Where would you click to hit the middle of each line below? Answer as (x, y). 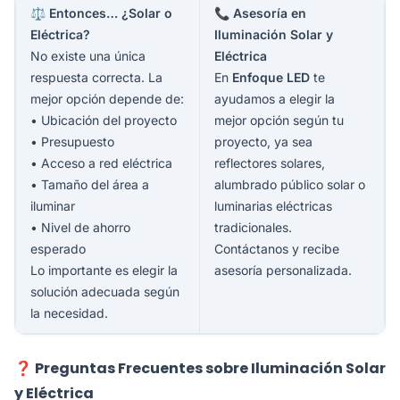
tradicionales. (253, 227)
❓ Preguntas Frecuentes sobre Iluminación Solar (200, 368)
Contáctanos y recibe (277, 248)
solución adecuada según (105, 291)
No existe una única (88, 55)
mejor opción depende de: (107, 98)
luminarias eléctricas (273, 205)
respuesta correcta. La (96, 77)
